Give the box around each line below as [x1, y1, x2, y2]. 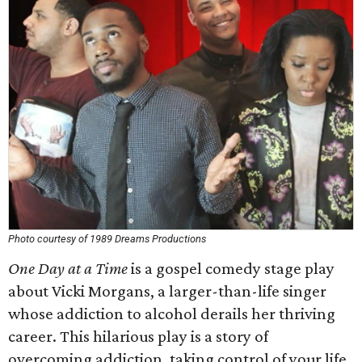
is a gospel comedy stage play [128, 259, 335, 278]
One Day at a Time [8, 259, 128, 278]
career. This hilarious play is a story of [8, 326, 268, 346]
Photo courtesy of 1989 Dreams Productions [8, 233, 206, 245]
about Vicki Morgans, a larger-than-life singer [8, 281, 326, 301]
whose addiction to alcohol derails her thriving [8, 304, 335, 323]
